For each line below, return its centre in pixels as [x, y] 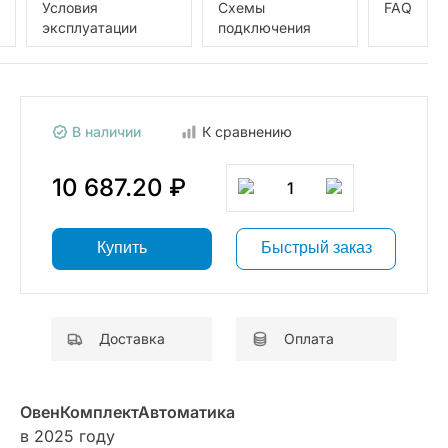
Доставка [132, 338]
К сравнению [247, 131]
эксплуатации [89, 27]
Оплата [309, 338]
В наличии [104, 131]
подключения [264, 27]
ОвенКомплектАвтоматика [127, 411]
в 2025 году [67, 435]
